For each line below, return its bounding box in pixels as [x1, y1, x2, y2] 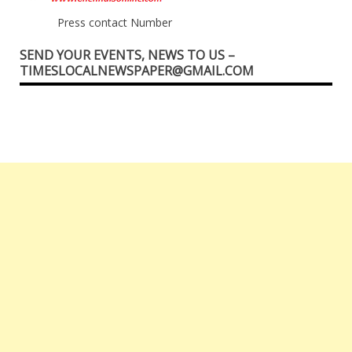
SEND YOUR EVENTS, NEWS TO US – [20, 46, 235, 64]
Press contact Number [57, 15, 172, 31]
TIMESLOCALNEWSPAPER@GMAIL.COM [20, 62, 254, 80]
